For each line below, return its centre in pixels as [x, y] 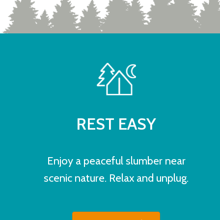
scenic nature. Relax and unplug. [116, 178]
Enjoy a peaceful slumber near [116, 161]
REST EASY [116, 124]
